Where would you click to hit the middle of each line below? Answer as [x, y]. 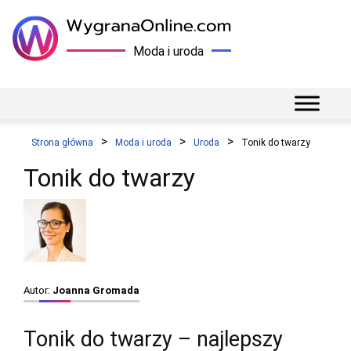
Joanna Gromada [96, 290]
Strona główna [62, 143]
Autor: [38, 290]
